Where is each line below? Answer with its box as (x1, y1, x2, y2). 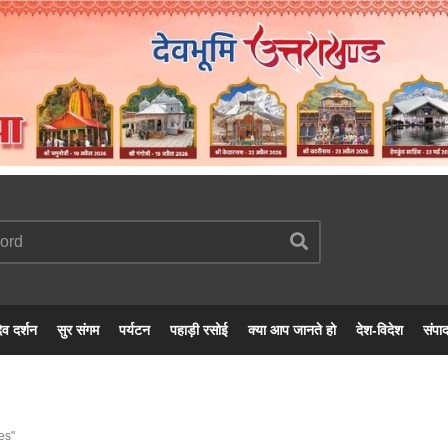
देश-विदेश (356, 322, 403, 339)
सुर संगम (57, 322, 99, 339)
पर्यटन (119, 322, 150, 339)
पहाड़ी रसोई (170, 322, 228, 339)
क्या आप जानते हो (248, 322, 336, 339)
